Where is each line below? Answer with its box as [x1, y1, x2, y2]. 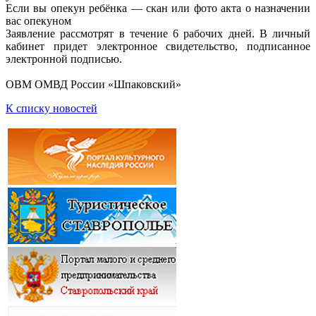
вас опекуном [6, 15, 71, 28]
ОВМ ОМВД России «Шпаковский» [6, 78, 181, 91]
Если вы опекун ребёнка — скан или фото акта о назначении [6, 2, 310, 15]
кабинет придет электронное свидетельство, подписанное [6, 40, 310, 53]
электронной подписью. [6, 53, 122, 66]
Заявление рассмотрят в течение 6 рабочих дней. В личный [6, 28, 310, 40]
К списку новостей [6, 102, 97, 115]
